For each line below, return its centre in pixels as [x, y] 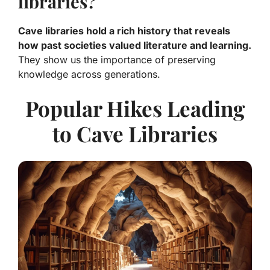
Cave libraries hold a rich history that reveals [124, 31]
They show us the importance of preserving [117, 60]
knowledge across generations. [89, 74]
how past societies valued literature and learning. [135, 46]
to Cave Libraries [135, 134]
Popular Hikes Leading [135, 108]
